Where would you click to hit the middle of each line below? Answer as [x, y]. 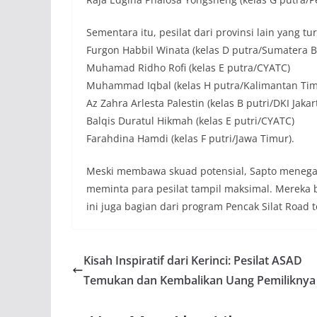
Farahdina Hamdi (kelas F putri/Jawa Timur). [190, 139]
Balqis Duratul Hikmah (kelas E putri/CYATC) [190, 121]
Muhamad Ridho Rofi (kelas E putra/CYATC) [188, 68]
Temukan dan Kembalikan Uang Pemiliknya [200, 281]
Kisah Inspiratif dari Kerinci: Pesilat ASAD [193, 261]
